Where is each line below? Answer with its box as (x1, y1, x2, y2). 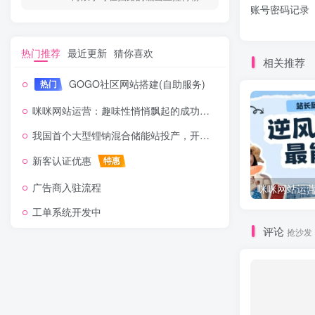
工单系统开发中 (32, 205, 101, 219)
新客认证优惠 (32, 153, 94, 167)
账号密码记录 (250, 1, 309, 16)
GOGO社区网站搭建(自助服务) (66, 77, 205, 91)
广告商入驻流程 (32, 180, 101, 194)
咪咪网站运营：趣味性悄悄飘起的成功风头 (32, 103, 200, 117)
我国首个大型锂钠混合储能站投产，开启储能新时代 (32, 128, 200, 142)
